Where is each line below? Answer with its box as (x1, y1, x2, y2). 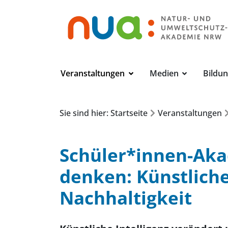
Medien (149, 68, 181, 79)
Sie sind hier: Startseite (60, 107, 148, 119)
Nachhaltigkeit (60, 186, 192, 210)
